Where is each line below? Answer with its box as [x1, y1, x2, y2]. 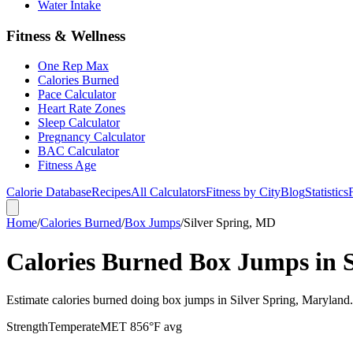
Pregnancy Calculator [38, 130, 145, 144]
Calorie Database [6, 185, 91, 199]
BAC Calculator [38, 144, 119, 158]
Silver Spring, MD [184, 216, 276, 230]
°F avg [149, 320, 182, 334]
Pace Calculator [38, 87, 116, 102]
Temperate [48, 320, 100, 334]
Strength [6, 320, 48, 334]
